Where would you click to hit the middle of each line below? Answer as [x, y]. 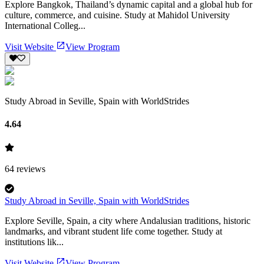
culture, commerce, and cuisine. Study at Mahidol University [117, 15]
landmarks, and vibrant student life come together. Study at [113, 231]
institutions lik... [34, 242]
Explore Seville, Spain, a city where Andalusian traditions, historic [128, 220]
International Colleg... [45, 25]
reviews [31, 169]
